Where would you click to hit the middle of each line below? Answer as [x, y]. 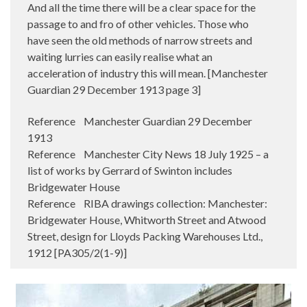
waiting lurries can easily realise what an [120, 56]
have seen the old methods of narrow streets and [140, 40]
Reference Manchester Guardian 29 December [140, 121]
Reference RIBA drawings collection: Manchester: [147, 203]
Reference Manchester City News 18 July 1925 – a [148, 153]
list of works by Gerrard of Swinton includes [130, 170]
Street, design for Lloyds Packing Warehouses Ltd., [145, 236]
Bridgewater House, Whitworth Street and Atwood [147, 219]
